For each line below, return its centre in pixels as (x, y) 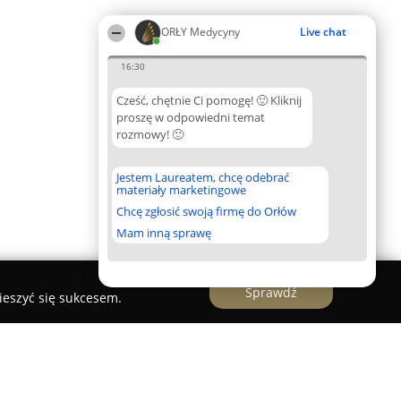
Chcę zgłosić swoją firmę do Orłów (206, 211)
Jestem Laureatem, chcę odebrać (203, 177)
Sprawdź (271, 292)
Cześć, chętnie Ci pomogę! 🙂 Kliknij (209, 100)
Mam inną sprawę (164, 233)
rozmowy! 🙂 (150, 134)
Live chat (323, 32)
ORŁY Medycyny (200, 32)
